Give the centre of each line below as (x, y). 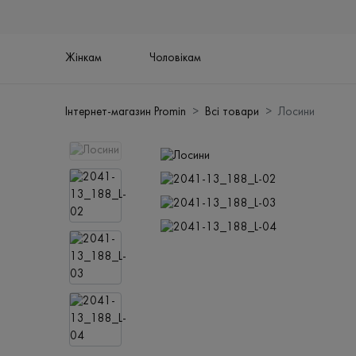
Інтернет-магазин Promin (126, 113)
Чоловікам (176, 59)
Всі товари (232, 113)
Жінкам (84, 59)
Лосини (297, 113)
